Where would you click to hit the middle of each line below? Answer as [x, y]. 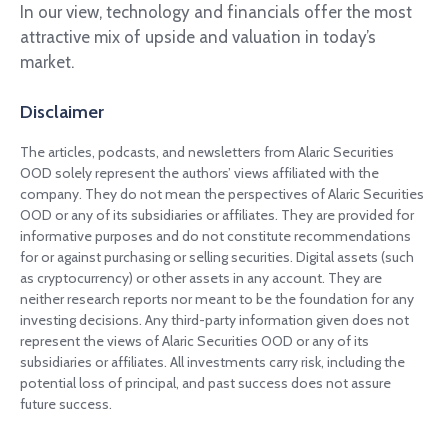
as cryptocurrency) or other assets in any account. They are [201, 277]
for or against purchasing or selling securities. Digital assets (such [217, 256]
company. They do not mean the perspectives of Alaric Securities [222, 193]
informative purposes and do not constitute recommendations [215, 235]
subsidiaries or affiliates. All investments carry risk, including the [212, 361]
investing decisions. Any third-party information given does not [214, 319]
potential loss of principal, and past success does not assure [205, 382]
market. [47, 61]
